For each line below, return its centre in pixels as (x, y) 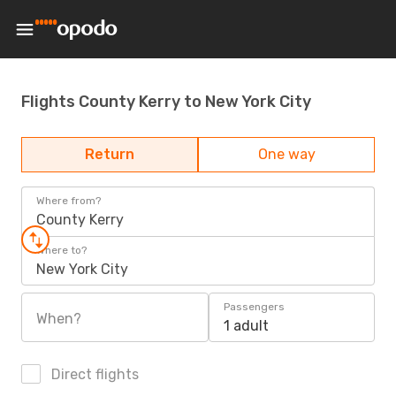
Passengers (254, 307)
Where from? (69, 201)
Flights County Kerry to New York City (166, 101)
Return (110, 154)
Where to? (61, 250)
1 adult (246, 326)
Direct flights (93, 374)
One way (286, 154)
